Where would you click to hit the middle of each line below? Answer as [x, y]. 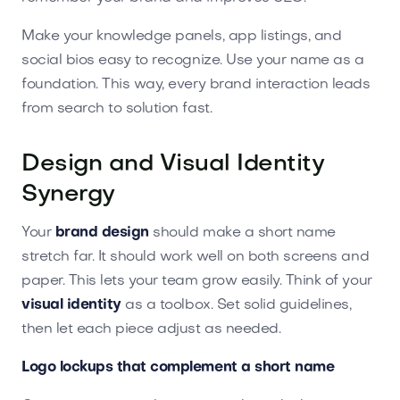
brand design [102, 233]
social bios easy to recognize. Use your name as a [193, 60]
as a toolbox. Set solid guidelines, [236, 305]
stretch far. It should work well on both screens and [196, 257]
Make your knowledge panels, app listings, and [182, 36]
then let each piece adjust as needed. [151, 329]
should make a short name [242, 233]
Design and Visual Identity [173, 164]
